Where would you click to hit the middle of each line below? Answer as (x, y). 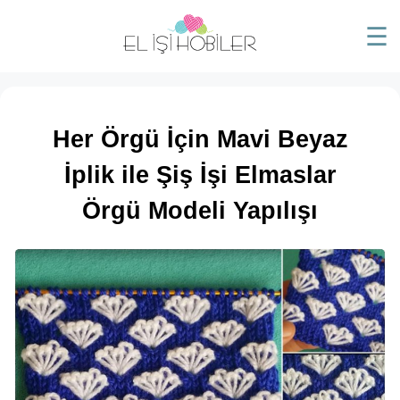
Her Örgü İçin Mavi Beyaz (200, 138)
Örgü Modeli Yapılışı (200, 210)
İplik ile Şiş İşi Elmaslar (200, 174)
